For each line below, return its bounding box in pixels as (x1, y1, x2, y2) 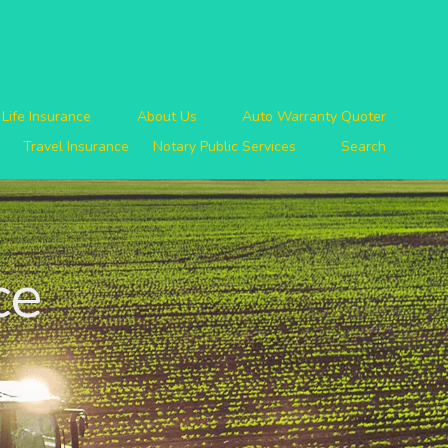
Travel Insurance (22, 137, 129, 157)
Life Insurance (2, 107, 95, 127)
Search (337, 137, 386, 157)
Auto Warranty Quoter (242, 107, 386, 127)
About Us (136, 107, 201, 127)
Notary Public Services (152, 137, 296, 157)
